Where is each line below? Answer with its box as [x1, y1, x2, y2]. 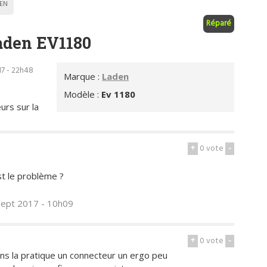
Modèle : [64, 88, 102, 100]
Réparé [206, 17, 232, 30]
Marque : [64, 70, 103, 83]
